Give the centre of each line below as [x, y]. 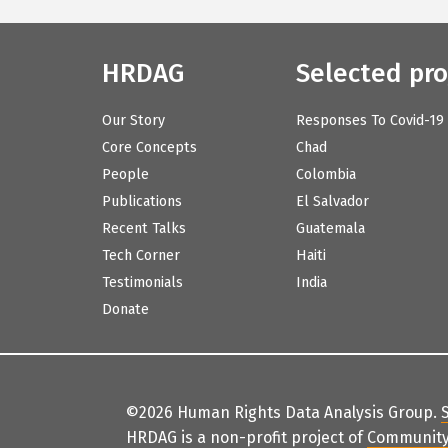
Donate [125, 310]
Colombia [325, 175]
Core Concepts [149, 148]
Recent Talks [144, 229]
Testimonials [142, 283]
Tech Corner [141, 256]
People [125, 175]
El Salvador [332, 202]
